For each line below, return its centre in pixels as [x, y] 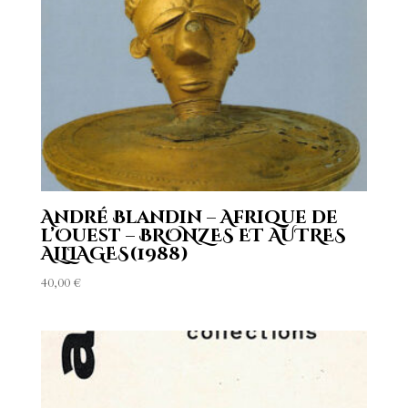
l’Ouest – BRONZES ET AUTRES [193, 236]
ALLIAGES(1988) [114, 254]
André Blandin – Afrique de [189, 218]
